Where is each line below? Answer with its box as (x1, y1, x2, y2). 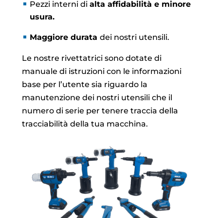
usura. (29, 12, 54, 22)
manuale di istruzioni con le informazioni (21, 67, 182, 76)
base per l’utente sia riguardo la (21, 80, 147, 90)
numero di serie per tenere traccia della (21, 106, 178, 116)
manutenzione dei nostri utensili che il (21, 93, 172, 103)
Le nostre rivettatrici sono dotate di (21, 54, 162, 63)
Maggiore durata (29, 33, 100, 42)
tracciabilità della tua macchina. (21, 119, 148, 129)
